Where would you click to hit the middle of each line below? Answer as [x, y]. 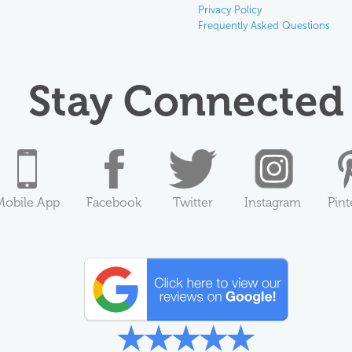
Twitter [193, 203]
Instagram [272, 203]
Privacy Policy [229, 10]
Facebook [114, 203]
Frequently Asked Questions [264, 26]
